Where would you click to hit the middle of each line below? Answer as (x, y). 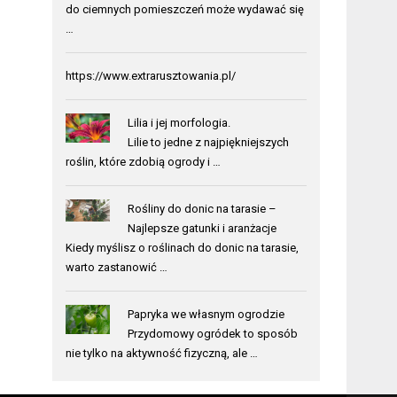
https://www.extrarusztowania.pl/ (151, 75)
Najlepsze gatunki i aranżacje (202, 228)
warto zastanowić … (117, 267)
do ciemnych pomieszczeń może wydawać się (185, 9)
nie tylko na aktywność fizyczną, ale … (162, 353)
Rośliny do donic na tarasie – (202, 208)
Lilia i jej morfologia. (179, 122)
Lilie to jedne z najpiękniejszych (208, 142)
